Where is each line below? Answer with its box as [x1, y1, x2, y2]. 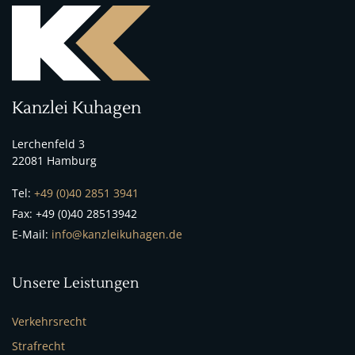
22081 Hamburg [12, 152, 97, 168]
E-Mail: [12, 226, 52, 242]
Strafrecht [12, 338, 65, 353]
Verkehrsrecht [12, 313, 86, 329]
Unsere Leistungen [12, 273, 139, 292]
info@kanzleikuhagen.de [52, 226, 182, 242]
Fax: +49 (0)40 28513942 [12, 205, 137, 221]
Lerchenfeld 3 [12, 136, 85, 151]
